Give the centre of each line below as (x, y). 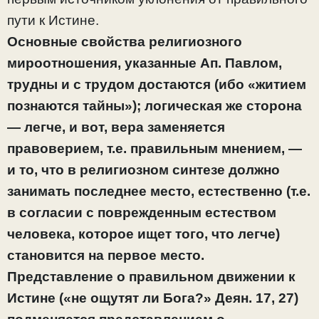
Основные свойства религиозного (125, 42)
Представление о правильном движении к (151, 277)
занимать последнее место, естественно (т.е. (159, 192)
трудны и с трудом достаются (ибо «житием (157, 85)
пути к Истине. (53, 21)
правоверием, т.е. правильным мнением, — (155, 149)
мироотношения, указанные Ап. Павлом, (145, 63)
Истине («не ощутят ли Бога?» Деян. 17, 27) (153, 298)
